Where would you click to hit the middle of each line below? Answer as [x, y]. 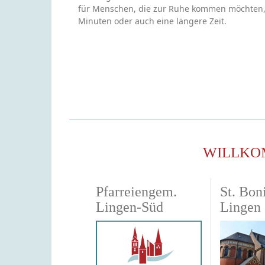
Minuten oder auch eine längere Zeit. [152, 21]
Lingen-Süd [130, 207]
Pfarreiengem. [136, 191]
